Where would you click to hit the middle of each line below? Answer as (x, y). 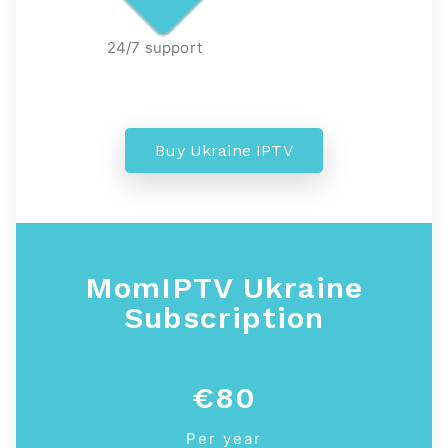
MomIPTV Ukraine (224, 287)
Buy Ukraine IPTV (224, 150)
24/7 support (154, 47)
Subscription (224, 317)
